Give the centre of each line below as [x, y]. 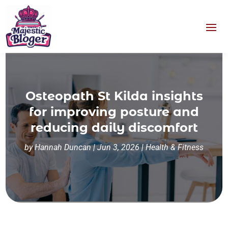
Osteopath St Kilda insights [114, 96]
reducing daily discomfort [114, 128]
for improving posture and [114, 112]
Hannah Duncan [63, 148]
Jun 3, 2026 [118, 148]
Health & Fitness [175, 148]
